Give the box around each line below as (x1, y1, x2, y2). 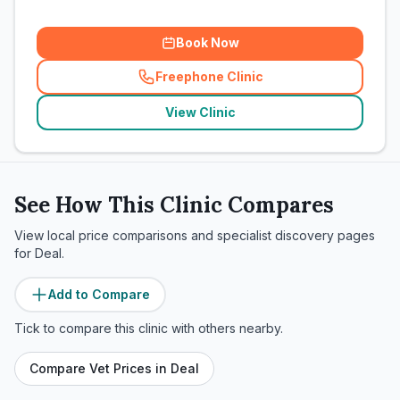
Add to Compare (48, 287, 150, 302)
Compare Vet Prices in (29, 361, 171, 376)
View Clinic (164, 104, 236, 120)
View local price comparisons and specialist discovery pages (14, 228, 375, 243)
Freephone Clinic (154, 69, 263, 84)
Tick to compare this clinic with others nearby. (14, 321, 283, 336)
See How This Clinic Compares (14, 191, 334, 219)
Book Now (175, 35, 239, 50)
